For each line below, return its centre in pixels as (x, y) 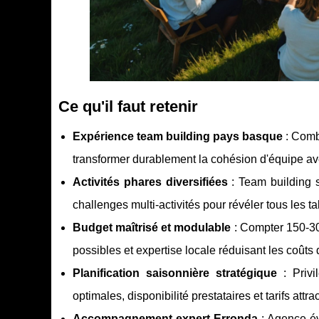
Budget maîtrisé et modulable (152, 228)
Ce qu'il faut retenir (128, 107)
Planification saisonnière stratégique (175, 273)
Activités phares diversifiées (150, 182)
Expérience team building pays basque (178, 137)
